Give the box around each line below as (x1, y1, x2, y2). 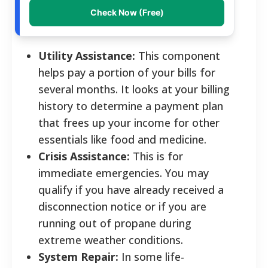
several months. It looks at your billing (38, 81, 230, 96)
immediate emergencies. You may (38, 165, 209, 180)
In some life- (118, 249, 184, 264)
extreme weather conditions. (38, 232, 183, 247)
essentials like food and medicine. (38, 132, 206, 147)
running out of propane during (38, 215, 191, 230)
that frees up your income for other (38, 115, 220, 130)
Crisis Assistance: (38, 148, 130, 163)
